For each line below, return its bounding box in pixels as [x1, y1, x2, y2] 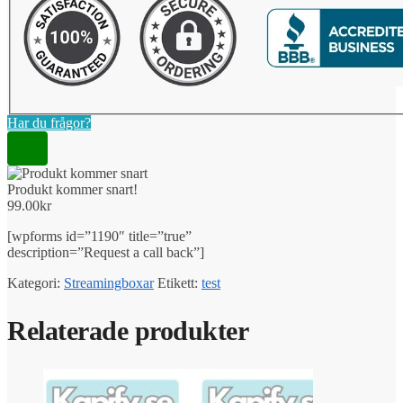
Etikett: [157, 274, 201, 291]
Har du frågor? [7, 114, 91, 130]
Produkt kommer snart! [7, 181, 138, 197]
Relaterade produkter [7, 315, 248, 345]
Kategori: [7, 274, 64, 291]
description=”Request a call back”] [7, 244, 204, 260]
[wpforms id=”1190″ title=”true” [7, 228, 192, 244]
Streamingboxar [64, 274, 154, 291]
